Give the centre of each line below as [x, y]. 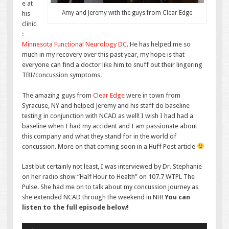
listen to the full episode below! [76, 208]
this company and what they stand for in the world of [99, 136]
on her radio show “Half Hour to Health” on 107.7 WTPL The [109, 177]
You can [178, 197]
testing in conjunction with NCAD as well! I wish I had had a [108, 116]
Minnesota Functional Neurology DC [75, 44]
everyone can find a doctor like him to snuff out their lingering [112, 65]
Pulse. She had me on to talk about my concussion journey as [110, 187]
